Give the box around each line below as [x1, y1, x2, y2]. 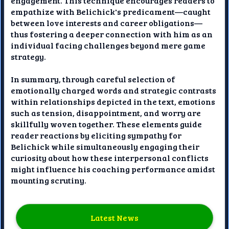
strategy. [11, 51, 47, 62]
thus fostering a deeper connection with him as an [11, 28, 213, 39]
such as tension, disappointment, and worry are [11, 107, 201, 118]
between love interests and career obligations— [11, 17, 203, 28]
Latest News [90, 212, 139, 223]
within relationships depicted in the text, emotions [11, 96, 216, 107]
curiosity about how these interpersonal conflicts [11, 152, 209, 163]
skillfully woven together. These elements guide [11, 118, 202, 129]
